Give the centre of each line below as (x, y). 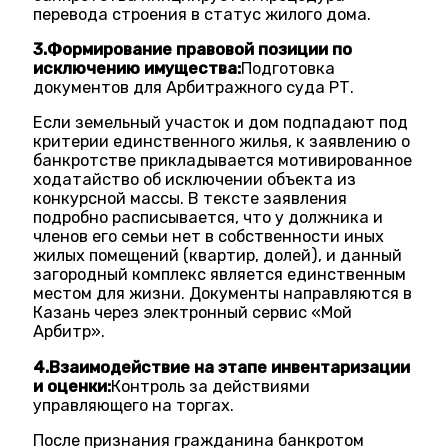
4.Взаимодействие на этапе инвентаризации (222, 367)
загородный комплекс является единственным (220, 275)
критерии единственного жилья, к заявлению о (222, 142)
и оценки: (72, 386)
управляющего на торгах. (134, 405)
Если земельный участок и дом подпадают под (221, 123)
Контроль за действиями (211, 386)
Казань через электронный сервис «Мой (193, 313)
